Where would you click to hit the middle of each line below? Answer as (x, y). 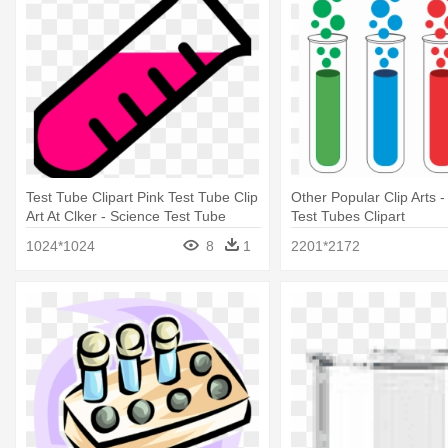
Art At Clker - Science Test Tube (126, 215)
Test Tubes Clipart (347, 215)
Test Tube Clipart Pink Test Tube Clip (142, 196)
